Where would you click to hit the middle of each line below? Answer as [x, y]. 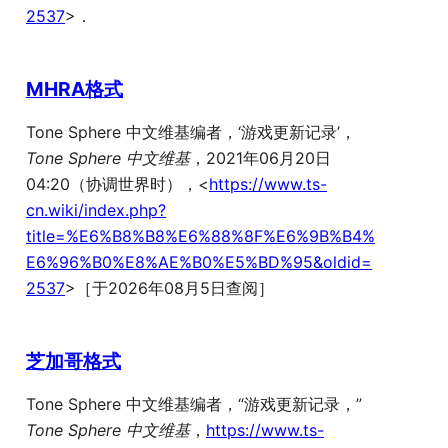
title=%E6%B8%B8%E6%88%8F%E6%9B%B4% [200, 236]
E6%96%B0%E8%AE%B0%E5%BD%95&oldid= [199, 262]
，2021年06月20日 [260, 158]
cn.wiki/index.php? [96, 210]
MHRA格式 [74, 88]
